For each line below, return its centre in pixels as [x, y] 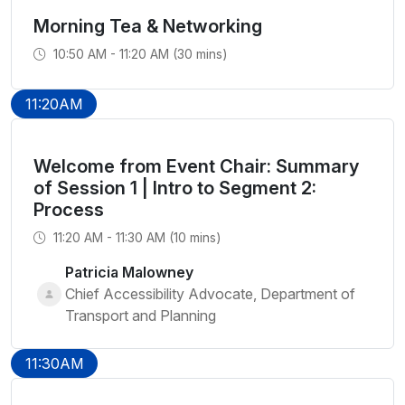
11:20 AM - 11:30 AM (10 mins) [136, 237]
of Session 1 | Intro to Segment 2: [175, 188]
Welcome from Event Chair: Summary [196, 166]
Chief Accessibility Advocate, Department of [210, 294]
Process [69, 210]
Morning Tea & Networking [148, 26]
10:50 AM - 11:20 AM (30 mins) [139, 54]
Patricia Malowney [129, 272]
